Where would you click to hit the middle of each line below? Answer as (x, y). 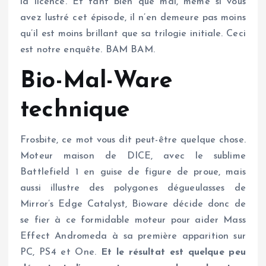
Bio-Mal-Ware (96, 81)
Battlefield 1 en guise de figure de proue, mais (133, 172)
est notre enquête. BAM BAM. (88, 50)
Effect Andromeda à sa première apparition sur (133, 236)
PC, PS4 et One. (61, 252)
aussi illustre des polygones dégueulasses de (133, 188)
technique (75, 110)
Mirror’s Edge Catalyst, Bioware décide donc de (133, 204)
